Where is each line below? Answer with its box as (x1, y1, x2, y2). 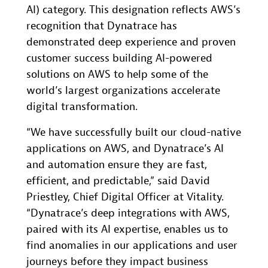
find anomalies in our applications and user (26, 239, 237, 252)
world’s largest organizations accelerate (26, 84, 220, 98)
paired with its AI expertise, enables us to (26, 223, 228, 236)
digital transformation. (26, 100, 138, 114)
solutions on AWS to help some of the (26, 68, 208, 81)
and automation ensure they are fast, (26, 158, 207, 172)
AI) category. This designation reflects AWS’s (26, 3, 240, 17)
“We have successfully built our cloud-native (26, 126, 241, 139)
